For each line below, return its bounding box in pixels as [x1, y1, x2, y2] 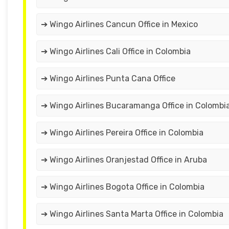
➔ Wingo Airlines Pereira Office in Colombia [41, 128, 203, 138]
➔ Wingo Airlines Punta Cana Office [41, 74, 175, 84]
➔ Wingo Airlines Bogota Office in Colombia [41, 182, 204, 192]
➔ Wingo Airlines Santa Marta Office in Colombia [41, 209, 223, 219]
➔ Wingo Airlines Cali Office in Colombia [41, 47, 191, 57]
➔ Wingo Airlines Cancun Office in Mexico [41, 19, 198, 30]
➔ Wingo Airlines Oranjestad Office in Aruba [41, 155, 207, 165]
